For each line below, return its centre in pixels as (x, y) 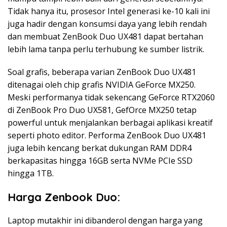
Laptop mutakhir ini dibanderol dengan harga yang (105, 220)
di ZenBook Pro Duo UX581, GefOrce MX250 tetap (102, 110)
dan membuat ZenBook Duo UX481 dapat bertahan (105, 36)
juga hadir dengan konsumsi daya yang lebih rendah (107, 24)
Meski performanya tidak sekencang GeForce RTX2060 (111, 97)
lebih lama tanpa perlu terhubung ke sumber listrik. (106, 49)
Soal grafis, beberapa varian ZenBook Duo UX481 (102, 72)
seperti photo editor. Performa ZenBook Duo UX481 (107, 135)
